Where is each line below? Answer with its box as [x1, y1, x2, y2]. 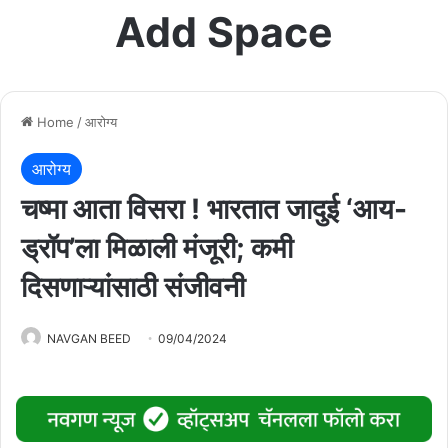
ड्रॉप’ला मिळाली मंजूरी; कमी [21, 230, 293, 265]
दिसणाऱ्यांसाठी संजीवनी [21, 269, 245, 304]
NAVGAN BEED [47, 330, 131, 346]
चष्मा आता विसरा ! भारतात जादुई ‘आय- [21, 191, 407, 226]
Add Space [115, 6, 333, 57]
